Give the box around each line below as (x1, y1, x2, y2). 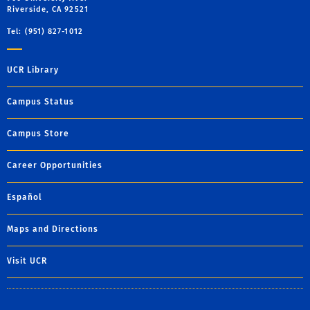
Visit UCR (7, 256, 47, 266)
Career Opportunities (7, 161, 102, 171)
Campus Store (7, 129, 69, 139)
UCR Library (7, 65, 59, 75)
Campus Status (7, 97, 74, 107)
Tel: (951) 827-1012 (7, 27, 83, 37)
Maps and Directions (7, 224, 98, 235)
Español (7, 192, 42, 203)
